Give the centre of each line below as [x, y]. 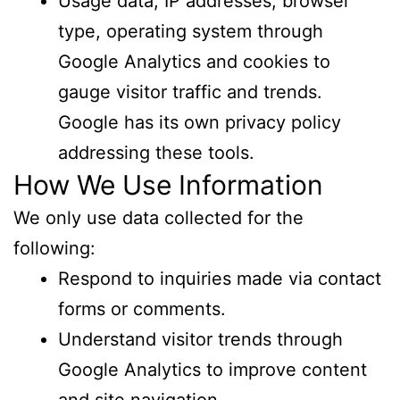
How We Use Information [168, 184]
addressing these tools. [156, 152]
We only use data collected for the [158, 217]
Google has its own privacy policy [200, 122]
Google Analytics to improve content [212, 369]
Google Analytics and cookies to [194, 61]
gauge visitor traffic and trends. [190, 92]
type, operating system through [191, 31]
